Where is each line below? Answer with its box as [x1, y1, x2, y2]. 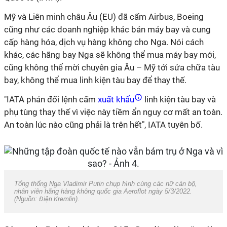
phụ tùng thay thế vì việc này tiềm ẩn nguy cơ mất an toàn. [4, 107, 222, 117]
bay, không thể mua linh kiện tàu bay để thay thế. [4, 75, 186, 85]
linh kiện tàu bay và [142, 94, 216, 104]
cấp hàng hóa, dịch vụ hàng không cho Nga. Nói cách [4, 37, 204, 47]
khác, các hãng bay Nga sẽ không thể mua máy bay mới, [4, 50, 216, 60]
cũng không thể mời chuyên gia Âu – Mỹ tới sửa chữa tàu [4, 62, 220, 72]
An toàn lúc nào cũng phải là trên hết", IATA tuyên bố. [4, 120, 203, 130]
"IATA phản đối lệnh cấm [4, 94, 96, 104]
